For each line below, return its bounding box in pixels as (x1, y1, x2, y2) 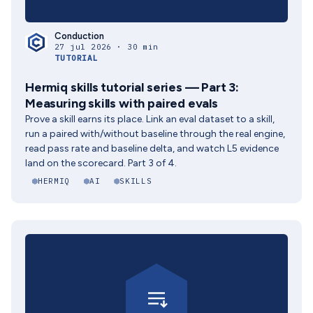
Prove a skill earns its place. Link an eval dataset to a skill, (25, 113, 275, 125)
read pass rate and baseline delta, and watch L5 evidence (25, 143, 279, 154)
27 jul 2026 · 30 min (54, 42, 159, 52)
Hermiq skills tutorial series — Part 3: (25, 80, 239, 95)
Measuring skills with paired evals (25, 96, 218, 111)
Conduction (54, 31, 104, 41)
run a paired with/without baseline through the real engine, (25, 128, 285, 140)
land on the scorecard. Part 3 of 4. (25, 157, 177, 169)
